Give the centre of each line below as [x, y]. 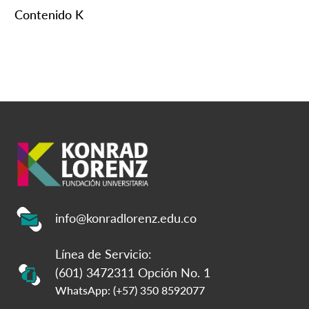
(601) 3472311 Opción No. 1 [133, 272]
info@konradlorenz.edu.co [126, 218]
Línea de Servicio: [103, 253]
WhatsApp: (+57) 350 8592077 [130, 290]
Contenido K [49, 14]
